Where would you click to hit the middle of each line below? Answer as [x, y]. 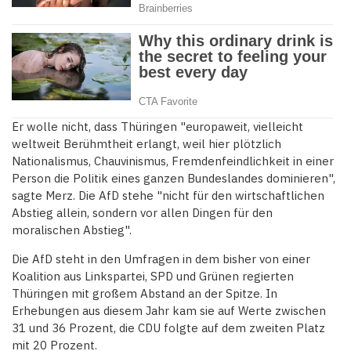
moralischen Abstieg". [72, 230]
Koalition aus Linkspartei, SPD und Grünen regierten [153, 277]
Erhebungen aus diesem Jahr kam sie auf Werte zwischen [169, 311]
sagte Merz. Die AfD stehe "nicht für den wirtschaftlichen [168, 196]
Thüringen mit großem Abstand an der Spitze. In [145, 294]
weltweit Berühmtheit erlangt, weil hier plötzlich [147, 144]
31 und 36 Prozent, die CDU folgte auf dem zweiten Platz [168, 328]
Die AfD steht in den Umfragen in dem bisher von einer [161, 259]
